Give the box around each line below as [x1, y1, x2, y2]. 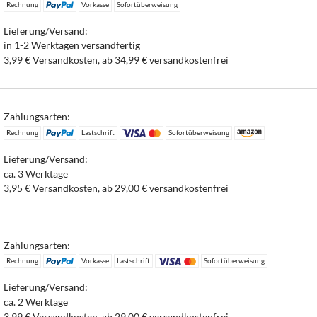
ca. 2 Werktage [4, 295, 69, 308]
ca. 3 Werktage [4, 167, 69, 180]
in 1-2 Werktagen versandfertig [4, 39, 141, 52]
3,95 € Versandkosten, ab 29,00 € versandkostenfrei [4, 182, 229, 195]
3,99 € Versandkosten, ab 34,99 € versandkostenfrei [4, 53, 229, 66]
